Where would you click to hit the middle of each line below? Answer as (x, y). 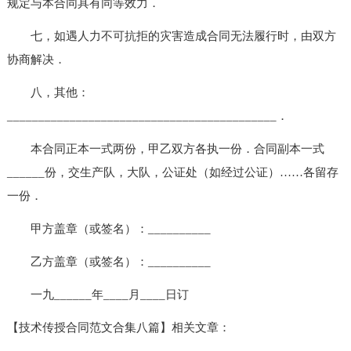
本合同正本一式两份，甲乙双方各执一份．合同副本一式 (165, 148)
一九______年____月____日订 (98, 294)
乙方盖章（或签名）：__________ (109, 261)
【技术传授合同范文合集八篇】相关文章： (118, 327)
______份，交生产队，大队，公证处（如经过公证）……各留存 (172, 172)
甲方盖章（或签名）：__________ (109, 228)
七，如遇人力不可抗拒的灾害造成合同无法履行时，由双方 (171, 36)
